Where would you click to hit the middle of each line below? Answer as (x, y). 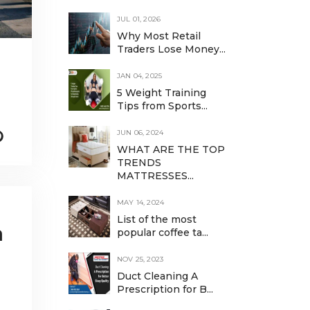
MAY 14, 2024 (140, 202)
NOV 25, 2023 (140, 259)
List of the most (156, 219)
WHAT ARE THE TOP (171, 149)
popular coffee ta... (162, 232)
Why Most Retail (158, 36)
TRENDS (139, 163)
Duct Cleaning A (157, 276)
